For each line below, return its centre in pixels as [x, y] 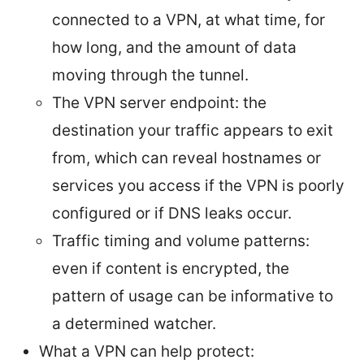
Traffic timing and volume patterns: [181, 240]
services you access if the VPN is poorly [198, 185]
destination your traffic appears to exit [193, 130]
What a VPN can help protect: [147, 351]
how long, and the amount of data [174, 47]
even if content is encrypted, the [171, 268]
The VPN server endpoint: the [159, 102]
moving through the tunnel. [150, 75]
